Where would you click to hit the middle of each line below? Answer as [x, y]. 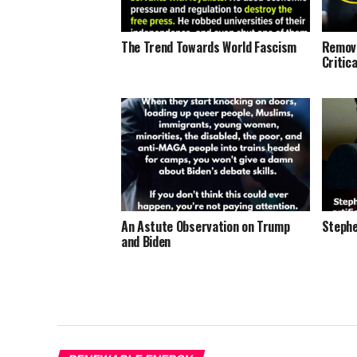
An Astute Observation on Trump [206, 226]
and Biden [146, 241]
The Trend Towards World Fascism [209, 47]
